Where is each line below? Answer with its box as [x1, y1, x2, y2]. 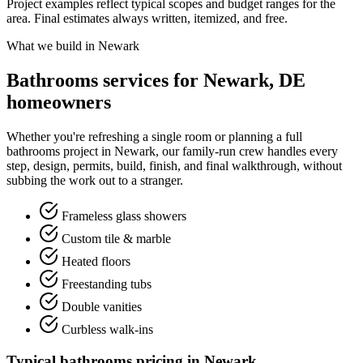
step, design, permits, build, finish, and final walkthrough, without [6, 159, 342, 173]
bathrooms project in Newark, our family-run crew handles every [6, 144, 338, 159]
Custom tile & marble [58, 232, 171, 246]
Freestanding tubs [58, 277, 152, 292]
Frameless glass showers [58, 209, 186, 224]
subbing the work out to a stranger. [6, 173, 183, 188]
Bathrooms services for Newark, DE [6, 70, 305, 92]
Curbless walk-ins [58, 322, 153, 337]
